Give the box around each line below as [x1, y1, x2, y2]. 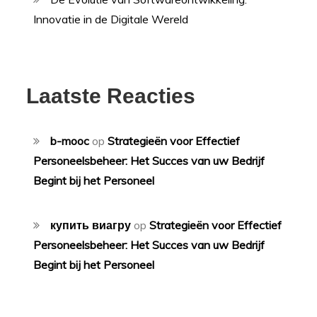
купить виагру [50, 218, 132, 233]
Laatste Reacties [26, 84, 196, 108]
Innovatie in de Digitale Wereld [33, 12, 189, 27]
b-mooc [50, 134, 90, 149]
